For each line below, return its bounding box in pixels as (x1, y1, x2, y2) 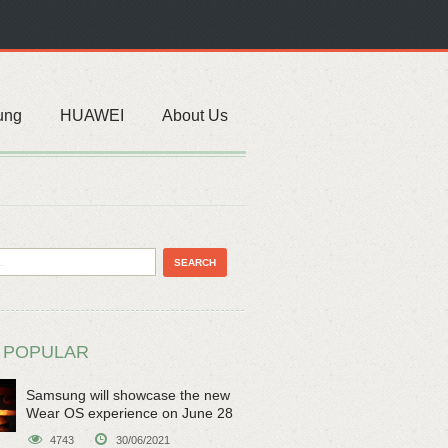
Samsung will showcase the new (26, 387, 230, 403)
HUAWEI (60, 107, 124, 124)
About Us (162, 107, 228, 124)
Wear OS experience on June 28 (26, 405, 233, 421)
